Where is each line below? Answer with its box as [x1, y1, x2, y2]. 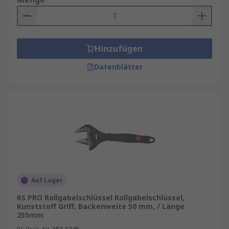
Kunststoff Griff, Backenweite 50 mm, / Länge [17, 201, 185, 211]
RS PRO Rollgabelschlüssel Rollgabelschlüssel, [17, 193, 185, 202]
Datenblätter [94, 62, 143, 72]
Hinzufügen [95, 43, 143, 54]
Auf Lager [31, 176, 63, 185]
